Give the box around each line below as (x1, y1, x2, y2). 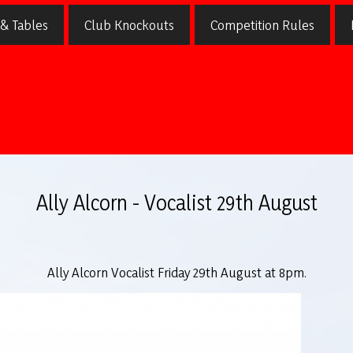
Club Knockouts (84, 17, 174, 33)
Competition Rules (210, 17, 314, 33)
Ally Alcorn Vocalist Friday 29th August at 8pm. (46, 263, 307, 281)
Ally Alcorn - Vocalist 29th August (35, 189, 318, 215)
